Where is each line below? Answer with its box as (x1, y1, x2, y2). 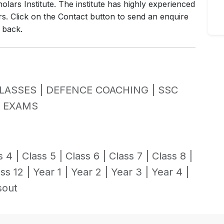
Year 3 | (111, 166, 151, 178)
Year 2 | (71, 166, 111, 178)
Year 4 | (151, 166, 189, 178)
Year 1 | (33, 166, 71, 178)
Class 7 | (109, 150, 152, 162)
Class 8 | (152, 150, 192, 162)
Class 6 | (65, 150, 109, 162)
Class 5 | (22, 150, 65, 162)
